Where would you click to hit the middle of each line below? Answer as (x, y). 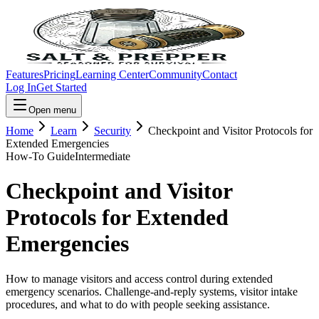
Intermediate (103, 156)
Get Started (62, 87)
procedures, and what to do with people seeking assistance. (138, 304)
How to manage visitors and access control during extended (139, 278)
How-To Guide (40, 156)
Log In (21, 87)
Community (176, 74)
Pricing (59, 74)
